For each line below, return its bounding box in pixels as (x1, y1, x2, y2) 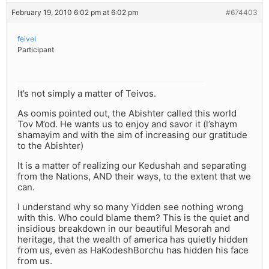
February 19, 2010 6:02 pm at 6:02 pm (11, 8, 138, 17)
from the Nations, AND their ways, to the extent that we (17, 171, 251, 183)
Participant (17, 45, 54, 55)
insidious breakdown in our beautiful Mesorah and (17, 223, 230, 235)
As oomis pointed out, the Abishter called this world (17, 107, 237, 119)
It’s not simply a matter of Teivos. (17, 88, 156, 100)
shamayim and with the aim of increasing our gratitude (17, 129, 247, 141)
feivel (17, 34, 36, 44)
